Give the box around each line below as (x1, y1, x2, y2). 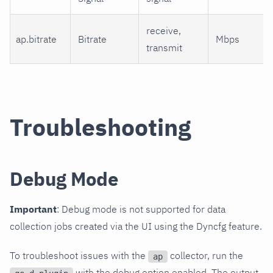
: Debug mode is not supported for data (57, 203, 225, 216)
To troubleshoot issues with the (10, 249, 148, 262)
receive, (146, 24, 181, 37)
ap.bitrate (16, 33, 57, 46)
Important (10, 203, 57, 216)
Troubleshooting (10, 112, 191, 143)
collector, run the (168, 249, 243, 262)
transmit (146, 41, 182, 54)
